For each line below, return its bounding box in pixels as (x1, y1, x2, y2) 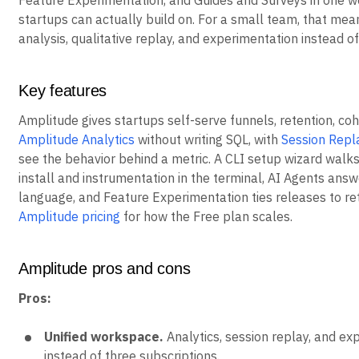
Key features (18, 82, 107, 99)
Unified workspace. (44, 329, 163, 345)
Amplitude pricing (18, 208, 120, 224)
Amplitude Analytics (18, 131, 135, 147)
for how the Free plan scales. (120, 208, 292, 224)
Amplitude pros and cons (18, 260, 191, 277)
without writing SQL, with (135, 131, 281, 147)
